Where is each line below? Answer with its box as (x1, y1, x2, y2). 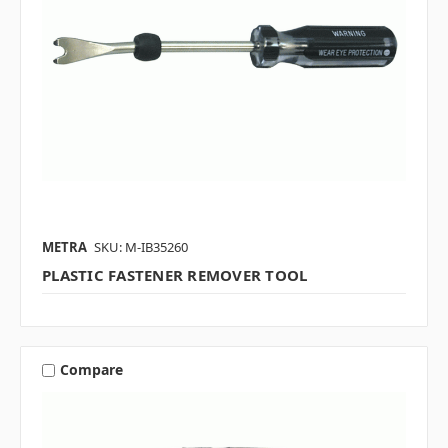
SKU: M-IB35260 (94, 237, 188, 256)
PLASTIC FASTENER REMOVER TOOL (42, 264, 308, 285)
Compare (59, 360, 123, 380)
